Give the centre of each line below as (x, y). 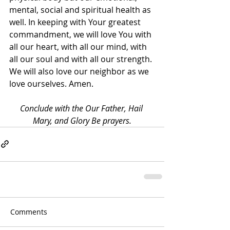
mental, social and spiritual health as (81, 9)
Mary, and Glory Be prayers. (82, 120)
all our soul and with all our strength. (82, 59)
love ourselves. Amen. (51, 83)
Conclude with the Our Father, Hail (82, 108)
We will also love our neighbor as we (80, 71)
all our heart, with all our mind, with (79, 46)
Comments (29, 212)
